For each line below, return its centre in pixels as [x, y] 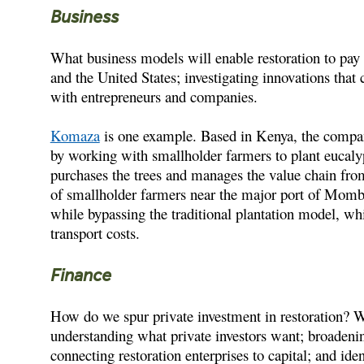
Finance [80, 274]
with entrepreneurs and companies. [154, 96]
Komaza [75, 135]
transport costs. [95, 232]
